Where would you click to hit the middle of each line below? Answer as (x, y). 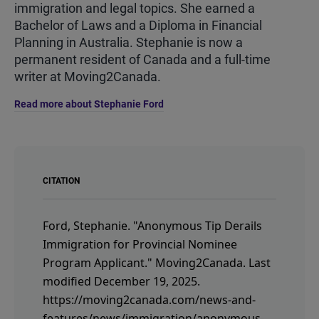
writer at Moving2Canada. (88, 76)
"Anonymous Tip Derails (198, 225)
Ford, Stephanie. (88, 225)
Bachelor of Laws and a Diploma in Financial (138, 25)
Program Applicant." (98, 262)
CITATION (61, 181)
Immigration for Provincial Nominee (140, 244)
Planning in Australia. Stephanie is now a (129, 42)
